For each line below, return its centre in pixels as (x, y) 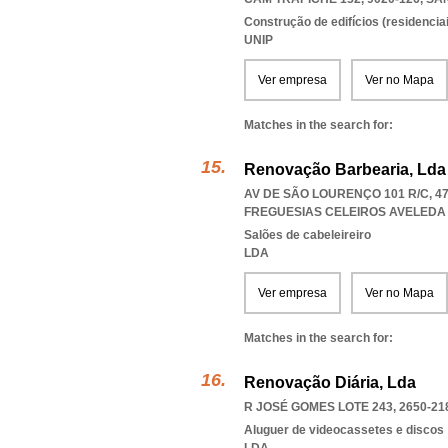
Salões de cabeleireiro (307, 235)
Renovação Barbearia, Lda (345, 169)
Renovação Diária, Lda (330, 382)
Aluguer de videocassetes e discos (344, 430)
